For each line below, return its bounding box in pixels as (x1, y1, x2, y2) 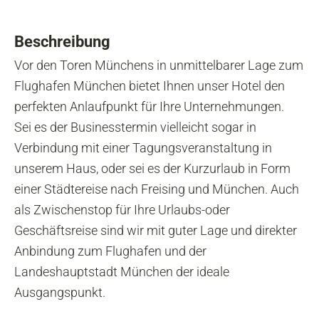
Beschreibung (14, 33, 110, 51)
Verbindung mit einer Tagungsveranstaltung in (14, 140, 272, 156)
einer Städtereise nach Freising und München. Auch (14, 182, 299, 197)
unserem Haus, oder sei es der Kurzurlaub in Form (14, 161, 291, 177)
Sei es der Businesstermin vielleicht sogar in (14, 120, 256, 135)
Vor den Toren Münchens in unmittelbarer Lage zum (14, 58, 303, 73)
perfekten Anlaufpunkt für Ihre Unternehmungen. (14, 99, 284, 115)
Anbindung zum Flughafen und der (14, 244, 206, 259)
